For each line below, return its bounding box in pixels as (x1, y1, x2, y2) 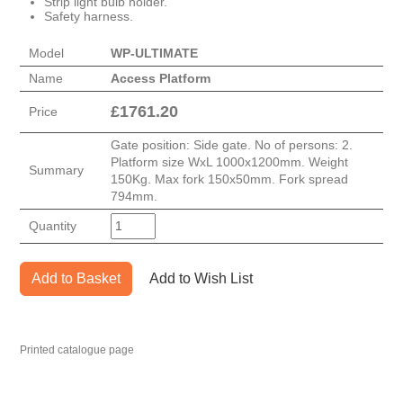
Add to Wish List (149, 271, 253, 287)
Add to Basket (31, 271, 121, 287)
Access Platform (111, 71, 210, 86)
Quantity (29, 219, 76, 234)
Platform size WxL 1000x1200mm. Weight (111, 155, 348, 170)
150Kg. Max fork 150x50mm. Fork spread (111, 172, 348, 187)
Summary (29, 163, 84, 178)
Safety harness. (44, 9, 133, 24)
